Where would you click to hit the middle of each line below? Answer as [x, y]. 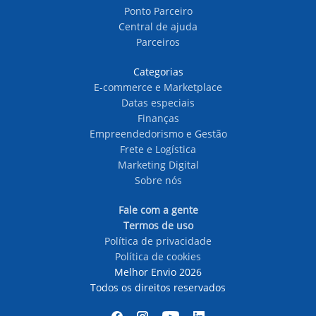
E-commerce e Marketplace [158, 87]
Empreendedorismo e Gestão [158, 134]
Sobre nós [158, 180]
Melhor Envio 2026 [158, 272]
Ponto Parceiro [158, 11]
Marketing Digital [158, 165]
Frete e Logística [158, 149]
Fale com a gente [158, 210]
